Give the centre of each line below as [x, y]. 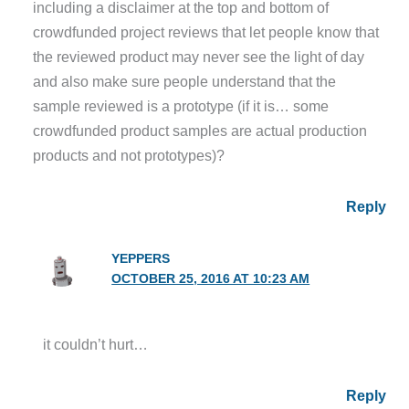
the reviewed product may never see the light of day [199, 57]
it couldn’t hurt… [96, 344]
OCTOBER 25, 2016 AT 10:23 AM [211, 279]
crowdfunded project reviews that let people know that [206, 32]
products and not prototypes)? [129, 156]
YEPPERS [141, 259]
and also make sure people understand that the [185, 82]
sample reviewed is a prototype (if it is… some [181, 106]
